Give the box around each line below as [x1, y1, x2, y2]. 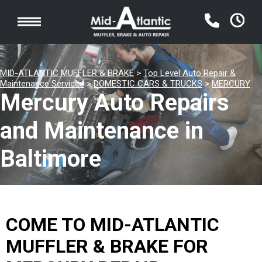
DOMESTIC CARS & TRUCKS [94, 78, 202, 89]
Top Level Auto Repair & [143, 68, 236, 78]
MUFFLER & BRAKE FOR [6, 235, 208, 257]
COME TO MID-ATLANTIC [6, 213, 219, 236]
